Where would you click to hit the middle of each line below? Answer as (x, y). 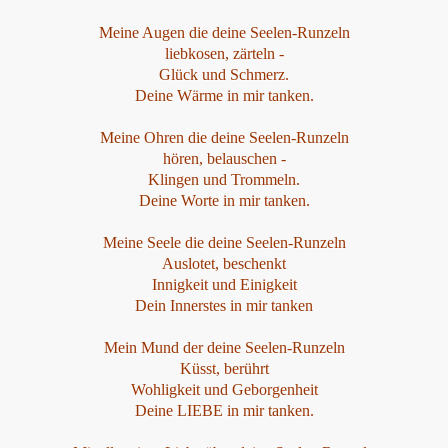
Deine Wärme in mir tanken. (224, 95)
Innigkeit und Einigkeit (224, 284)
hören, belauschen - (224, 158)
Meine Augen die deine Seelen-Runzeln (224, 32)
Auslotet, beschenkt (224, 263)
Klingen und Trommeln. (224, 179)
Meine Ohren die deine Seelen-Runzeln (224, 137)
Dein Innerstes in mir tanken (224, 305)
